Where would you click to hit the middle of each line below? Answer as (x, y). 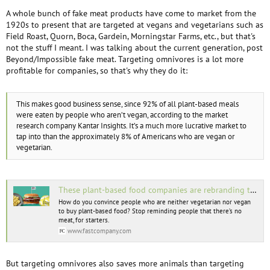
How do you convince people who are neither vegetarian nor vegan (155, 202)
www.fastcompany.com (99, 231)
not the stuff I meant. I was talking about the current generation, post (134, 47)
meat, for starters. (84, 220)
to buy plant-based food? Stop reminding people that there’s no (150, 211)
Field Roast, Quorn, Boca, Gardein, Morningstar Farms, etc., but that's (131, 36)
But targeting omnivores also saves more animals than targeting (125, 263)
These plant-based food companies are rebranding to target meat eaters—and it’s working (154, 190)
